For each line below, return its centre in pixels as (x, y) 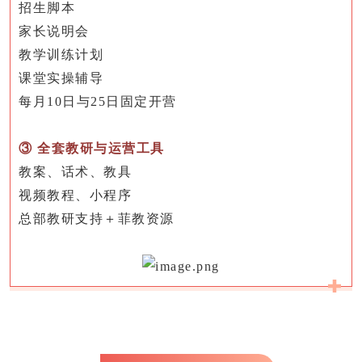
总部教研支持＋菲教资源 (97, 218)
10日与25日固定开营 (112, 101)
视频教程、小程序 (75, 195)
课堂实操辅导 (61, 78)
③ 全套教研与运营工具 (92, 148)
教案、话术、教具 (75, 171)
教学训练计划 (61, 54)
